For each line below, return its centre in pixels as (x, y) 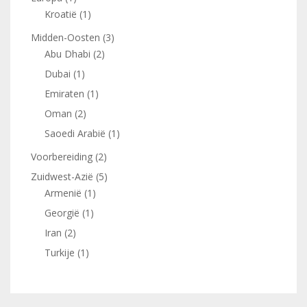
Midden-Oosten (65, 37)
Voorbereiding (62, 156)
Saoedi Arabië (75, 133)
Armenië (63, 193)
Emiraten (64, 93)
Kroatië (61, 14)
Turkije (60, 252)
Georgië (62, 212)
